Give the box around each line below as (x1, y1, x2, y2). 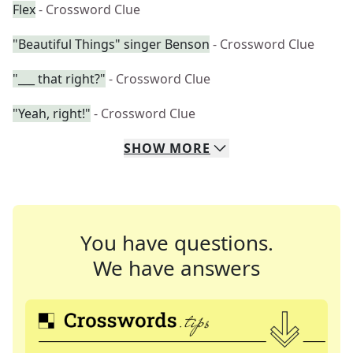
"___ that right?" (13, 70, 106, 87)
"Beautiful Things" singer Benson (13, 35, 210, 53)
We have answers (93, 254, 260, 282)
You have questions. (80, 229, 273, 257)
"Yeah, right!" (13, 105, 91, 122)
